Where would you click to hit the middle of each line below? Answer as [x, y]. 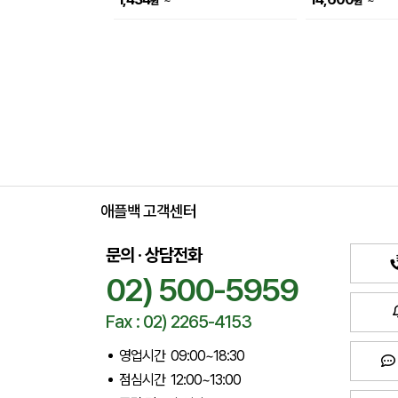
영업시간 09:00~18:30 [181, 356]
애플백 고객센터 [148, 211]
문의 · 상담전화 [153, 255]
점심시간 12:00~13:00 [179, 380]
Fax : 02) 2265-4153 [178, 322]
